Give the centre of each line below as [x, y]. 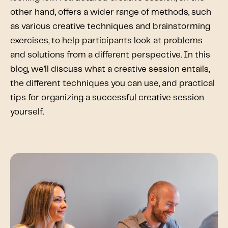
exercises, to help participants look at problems [106, 40]
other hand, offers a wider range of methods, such [111, 12]
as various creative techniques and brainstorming [110, 26]
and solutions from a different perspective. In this [110, 55]
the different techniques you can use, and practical [112, 83]
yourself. [29, 112]
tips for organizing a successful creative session [107, 97]
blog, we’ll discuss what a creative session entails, [110, 69]
